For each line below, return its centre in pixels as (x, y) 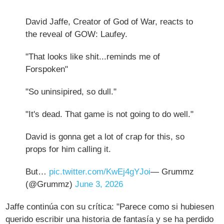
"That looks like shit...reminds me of (93, 56)
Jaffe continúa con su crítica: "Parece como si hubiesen (110, 206)
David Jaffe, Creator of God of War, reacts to (109, 21)
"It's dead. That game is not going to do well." (110, 114)
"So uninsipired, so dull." (71, 91)
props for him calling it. (68, 149)
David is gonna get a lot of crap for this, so (105, 136)
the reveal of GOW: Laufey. (77, 34)
